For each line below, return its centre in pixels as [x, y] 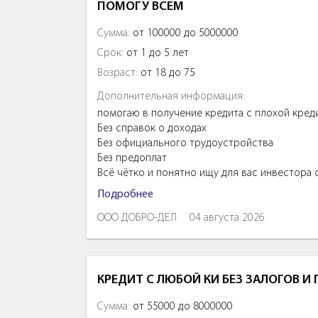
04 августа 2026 [227, 218]
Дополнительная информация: [171, 96]
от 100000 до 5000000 [184, 33]
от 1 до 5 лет [156, 53]
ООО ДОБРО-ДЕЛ [137, 218]
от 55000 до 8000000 [181, 306]
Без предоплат [132, 158]
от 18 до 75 [166, 73]
